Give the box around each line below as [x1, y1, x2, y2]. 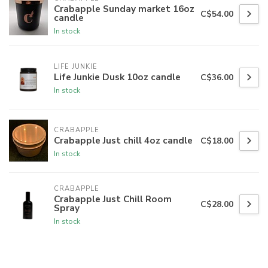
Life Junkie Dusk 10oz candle [54, 70, 181, 83]
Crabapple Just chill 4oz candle [54, 133, 193, 147]
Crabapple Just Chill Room [54, 193, 172, 206]
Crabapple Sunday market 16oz [54, 2, 194, 16]
